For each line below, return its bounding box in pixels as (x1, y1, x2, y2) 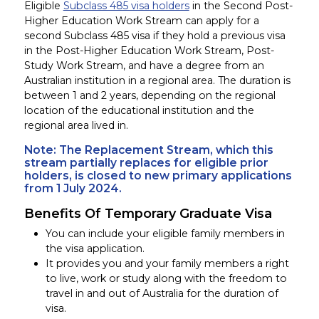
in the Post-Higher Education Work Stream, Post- (23, 44, 274, 58)
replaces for (119, 156, 192, 170)
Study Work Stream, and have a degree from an (23, 59, 264, 73)
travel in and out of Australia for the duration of (45, 286, 278, 300)
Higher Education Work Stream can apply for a (23, 14, 259, 28)
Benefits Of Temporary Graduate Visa (23, 206, 272, 221)
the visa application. (45, 241, 145, 255)
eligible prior (191, 156, 268, 170)
